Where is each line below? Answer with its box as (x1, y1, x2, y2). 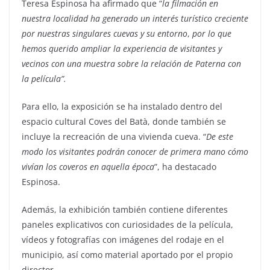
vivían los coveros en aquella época (22, 160, 154, 172)
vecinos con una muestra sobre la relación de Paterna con (22, 57, 241, 69)
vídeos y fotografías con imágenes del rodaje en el (22, 233, 224, 245)
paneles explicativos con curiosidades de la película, (22, 218, 233, 230)
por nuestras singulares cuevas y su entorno (22, 27, 187, 39)
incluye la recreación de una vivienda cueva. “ (22, 130, 206, 142)
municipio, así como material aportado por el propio (22, 248, 233, 260)
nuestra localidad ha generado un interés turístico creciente (22, 12, 248, 24)
